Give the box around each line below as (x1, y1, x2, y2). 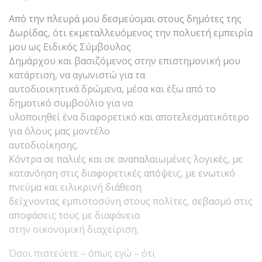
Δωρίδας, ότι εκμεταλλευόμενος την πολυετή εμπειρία (9, 26, 253, 39)
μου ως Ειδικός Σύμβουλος (9, 40, 131, 53)
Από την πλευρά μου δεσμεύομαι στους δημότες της (9, 12, 242, 25)
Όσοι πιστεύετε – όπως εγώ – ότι (9, 246, 156, 260)
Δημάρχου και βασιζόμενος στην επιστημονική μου (9, 54, 240, 67)
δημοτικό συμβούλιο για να (9, 96, 133, 109)
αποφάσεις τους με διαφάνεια (9, 208, 140, 222)
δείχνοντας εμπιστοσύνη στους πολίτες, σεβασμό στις (9, 194, 253, 208)
